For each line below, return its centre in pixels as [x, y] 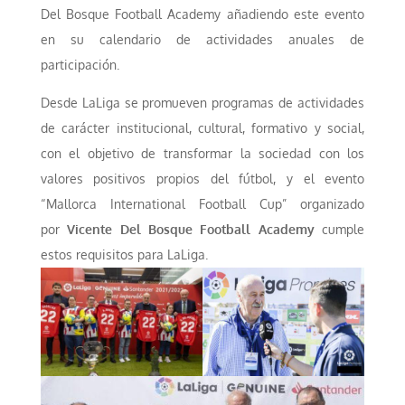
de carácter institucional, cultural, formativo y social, [202, 128]
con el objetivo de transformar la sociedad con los [202, 154]
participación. [80, 65]
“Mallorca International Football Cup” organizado [202, 204]
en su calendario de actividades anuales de [202, 40]
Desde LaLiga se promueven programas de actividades [202, 103]
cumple [339, 230]
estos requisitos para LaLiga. [124, 255]
